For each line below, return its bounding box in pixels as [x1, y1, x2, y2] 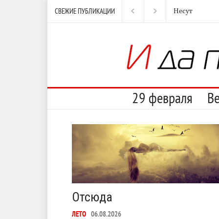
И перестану [174, 7, 213, 15]
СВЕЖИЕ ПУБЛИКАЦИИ [55, 6, 115, 16]
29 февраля [131, 88, 193, 107]
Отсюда [72, 189, 112, 204]
